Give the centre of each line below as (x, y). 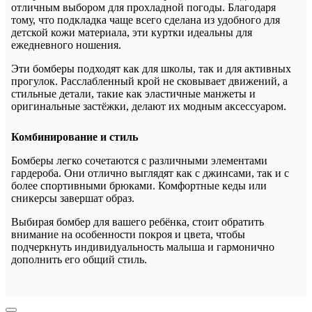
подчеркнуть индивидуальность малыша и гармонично (143, 247)
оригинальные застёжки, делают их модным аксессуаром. (149, 106)
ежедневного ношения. (66, 45)
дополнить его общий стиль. (79, 259)
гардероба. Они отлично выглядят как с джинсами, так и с (150, 173)
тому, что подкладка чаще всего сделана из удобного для (146, 19)
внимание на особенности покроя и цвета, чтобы (128, 234)
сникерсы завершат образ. (73, 198)
